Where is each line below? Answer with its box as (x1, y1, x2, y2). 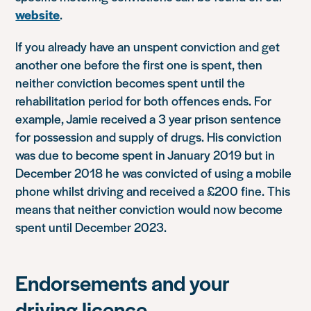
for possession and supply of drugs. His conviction (15, 127, 283, 145)
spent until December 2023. (15, 217, 167, 235)
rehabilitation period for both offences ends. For (15, 91, 272, 109)
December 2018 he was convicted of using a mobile (15, 163, 292, 181)
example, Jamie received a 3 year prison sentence (15, 109, 282, 127)
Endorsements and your (15, 267, 230, 297)
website (15, 5, 60, 23)
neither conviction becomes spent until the (15, 73, 246, 91)
